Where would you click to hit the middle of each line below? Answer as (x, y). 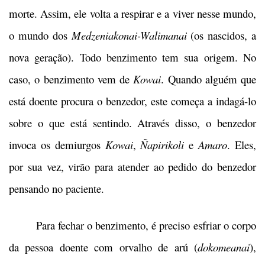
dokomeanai (224, 247)
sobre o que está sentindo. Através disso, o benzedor (132, 123)
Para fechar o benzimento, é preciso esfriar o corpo (132, 225)
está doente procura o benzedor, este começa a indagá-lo (132, 101)
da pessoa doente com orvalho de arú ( (103, 247)
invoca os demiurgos (57, 145)
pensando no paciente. (56, 189)
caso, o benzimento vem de (71, 79)
